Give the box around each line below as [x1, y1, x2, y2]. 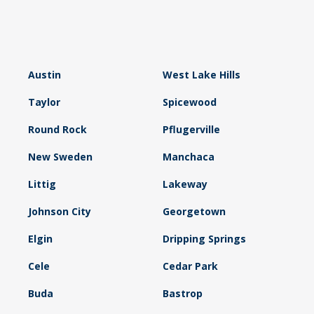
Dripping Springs [162, 231, 246, 245]
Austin [28, 67, 61, 81]
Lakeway [162, 177, 207, 191]
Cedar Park [162, 259, 218, 273]
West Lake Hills [162, 67, 240, 81]
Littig [28, 177, 56, 191]
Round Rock [28, 122, 87, 136]
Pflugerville [162, 122, 220, 136]
